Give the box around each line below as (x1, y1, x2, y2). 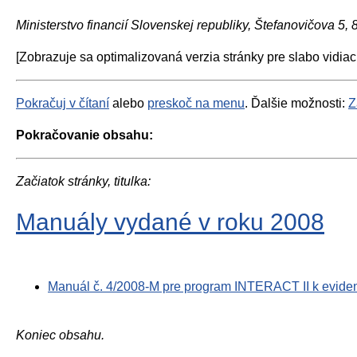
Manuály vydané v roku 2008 (16, 208, 324, 236)
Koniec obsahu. (16, 328, 104, 342)
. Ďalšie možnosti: (245, 96, 348, 110)
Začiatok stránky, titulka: (16, 175, 151, 188)
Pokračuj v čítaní (16, 96, 109, 110)
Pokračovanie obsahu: (16, 128, 153, 142)
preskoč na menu (147, 96, 245, 110)
